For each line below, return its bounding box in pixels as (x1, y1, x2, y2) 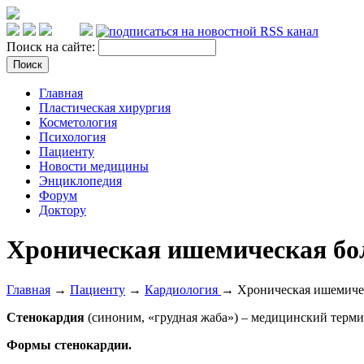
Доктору (39, 203, 86, 217)
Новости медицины (39, 159, 149, 173)
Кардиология (145, 282, 221, 297)
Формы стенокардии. (6, 337, 132, 352)
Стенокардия (6, 310, 84, 324)
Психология (39, 130, 106, 144)
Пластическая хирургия (39, 101, 171, 115)
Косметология (39, 115, 117, 129)
